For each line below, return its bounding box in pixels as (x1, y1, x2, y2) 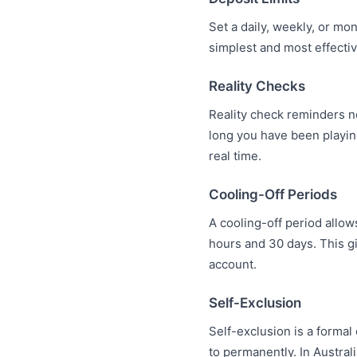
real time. (209, 148, 261, 163)
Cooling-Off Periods (209, 186, 337, 202)
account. (209, 257, 257, 272)
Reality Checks (209, 78, 305, 94)
